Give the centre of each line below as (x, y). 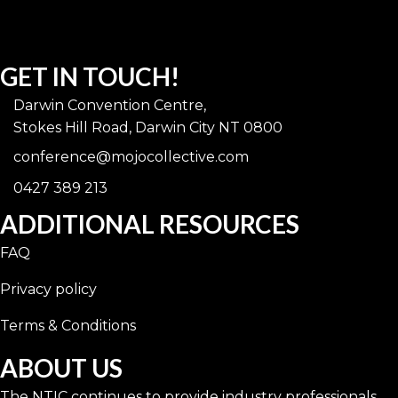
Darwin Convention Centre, (110, 105)
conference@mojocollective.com (131, 156)
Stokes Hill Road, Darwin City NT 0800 (148, 127)
